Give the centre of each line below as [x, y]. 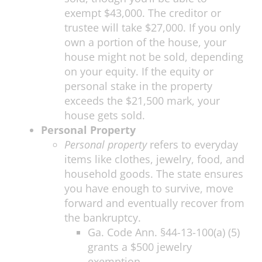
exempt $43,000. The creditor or [143, 13]
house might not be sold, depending [154, 57]
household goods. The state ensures [154, 174]
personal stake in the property [138, 86]
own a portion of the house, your [145, 42]
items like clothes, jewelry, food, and [154, 159]
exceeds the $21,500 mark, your [142, 101]
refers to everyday [192, 145]
